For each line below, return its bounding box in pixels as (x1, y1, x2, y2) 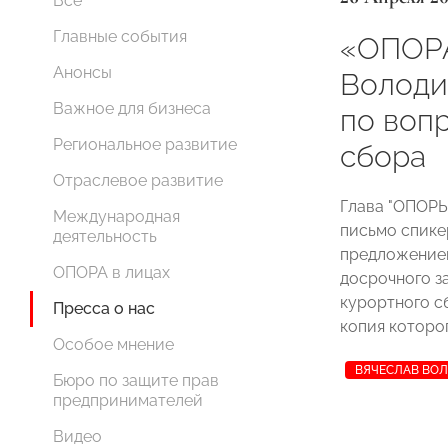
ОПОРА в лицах (53, 263, 170, 282)
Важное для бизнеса (53, 99, 211, 118)
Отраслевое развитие (53, 171, 223, 190)
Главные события (53, 27, 187, 46)
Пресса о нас (53, 299, 155, 318)
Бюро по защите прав (53, 371, 219, 390)
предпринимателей (53, 391, 203, 410)
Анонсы (53, 63, 112, 82)
